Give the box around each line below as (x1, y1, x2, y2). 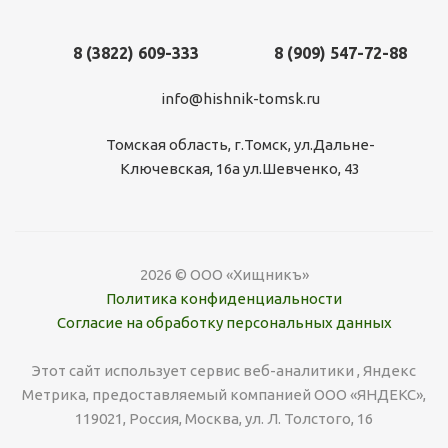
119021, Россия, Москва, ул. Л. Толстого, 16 (75, 410, 373, 428)
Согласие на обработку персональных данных (56, 314, 392, 332)
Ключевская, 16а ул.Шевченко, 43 (120, 160, 360, 178)
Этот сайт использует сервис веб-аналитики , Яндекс (32, 362, 416, 380)
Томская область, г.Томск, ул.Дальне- (105, 136, 375, 154)
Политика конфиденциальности (106, 290, 342, 308)
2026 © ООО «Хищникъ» (139, 266, 309, 284)
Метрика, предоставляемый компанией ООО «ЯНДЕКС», (22, 386, 426, 404)
